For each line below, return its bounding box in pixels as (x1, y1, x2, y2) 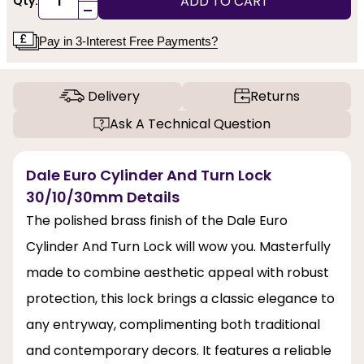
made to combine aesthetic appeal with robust (26, 263, 329, 283)
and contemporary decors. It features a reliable (26, 341, 331, 361)
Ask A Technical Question (110, 115, 271, 134)
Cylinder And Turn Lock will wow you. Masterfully (26, 237, 331, 257)
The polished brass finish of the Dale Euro (26, 211, 288, 231)
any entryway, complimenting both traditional (26, 315, 320, 335)
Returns (249, 86, 300, 106)
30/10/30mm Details (26, 187, 180, 208)
